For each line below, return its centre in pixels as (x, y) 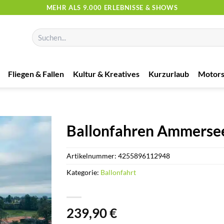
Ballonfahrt (118, 172)
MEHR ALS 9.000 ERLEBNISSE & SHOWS (112, 7)
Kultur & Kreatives (106, 73)
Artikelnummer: (92, 155)
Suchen (42, 33)
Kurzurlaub (169, 73)
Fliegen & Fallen (36, 73)
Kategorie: (84, 172)
